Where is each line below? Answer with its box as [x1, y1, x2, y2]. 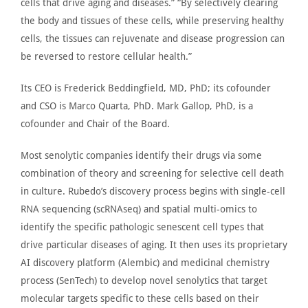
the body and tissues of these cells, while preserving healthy [21, 14, 284, 26]
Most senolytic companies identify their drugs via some [21, 149, 262, 161]
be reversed [21, 50, 74, 62]
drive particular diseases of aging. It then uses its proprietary [21, 239, 287, 250]
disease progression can [181, 32, 285, 44]
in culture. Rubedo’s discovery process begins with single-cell [21, 185, 285, 197]
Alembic [121, 256, 157, 268]
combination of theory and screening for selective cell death [21, 167, 284, 179]
